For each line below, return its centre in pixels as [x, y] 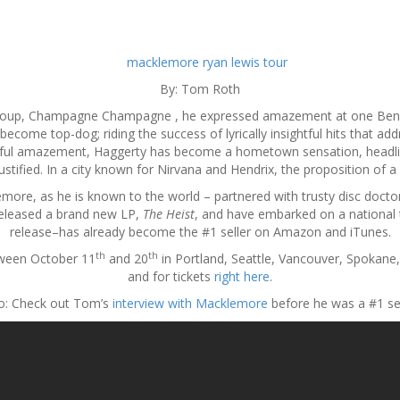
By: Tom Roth [200, 89]
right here [242, 276]
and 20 [126, 258]
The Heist [169, 214]
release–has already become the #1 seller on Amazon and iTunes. [200, 232]
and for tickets [171, 276]
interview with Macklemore [190, 303]
